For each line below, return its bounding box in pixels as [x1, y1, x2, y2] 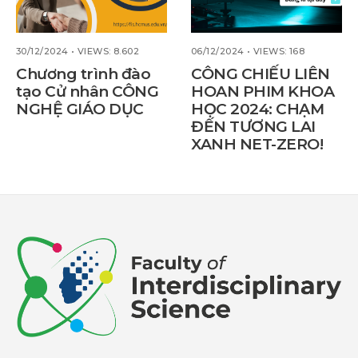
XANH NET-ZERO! [191, 135, 324, 154]
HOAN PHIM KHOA [191, 82, 335, 101]
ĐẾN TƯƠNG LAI [191, 117, 316, 137]
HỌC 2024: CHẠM [191, 100, 324, 119]
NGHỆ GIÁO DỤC [16, 100, 144, 119]
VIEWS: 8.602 [77, 45, 140, 57]
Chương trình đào [16, 65, 151, 84]
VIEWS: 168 [253, 45, 305, 57]
